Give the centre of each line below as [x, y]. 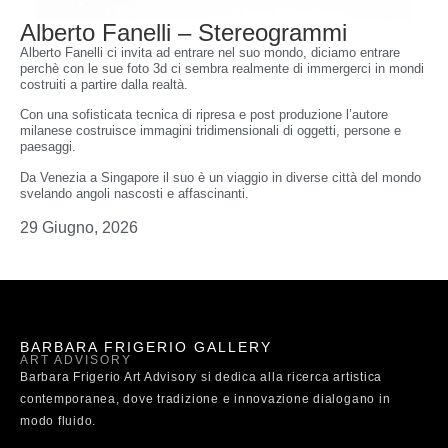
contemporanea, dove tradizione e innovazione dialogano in [205, 399]
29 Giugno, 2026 [79, 228]
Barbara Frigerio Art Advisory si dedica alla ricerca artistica [201, 377]
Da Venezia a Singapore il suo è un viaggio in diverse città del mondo [220, 177]
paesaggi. [48, 147]
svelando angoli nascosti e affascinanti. [134, 193]
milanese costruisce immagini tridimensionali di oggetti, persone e [210, 131]
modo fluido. [58, 421]
